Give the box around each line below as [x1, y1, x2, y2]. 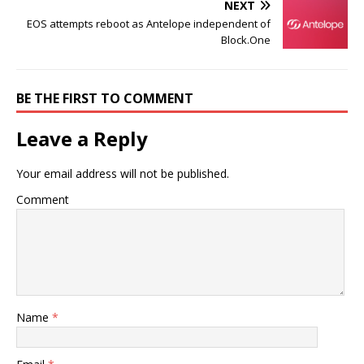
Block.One [221, 32, 271, 48]
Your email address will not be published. [16, 166, 229, 182]
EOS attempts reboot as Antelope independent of [27, 16, 271, 32]
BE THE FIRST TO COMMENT [16, 89, 193, 108]
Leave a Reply [16, 125, 148, 153]
